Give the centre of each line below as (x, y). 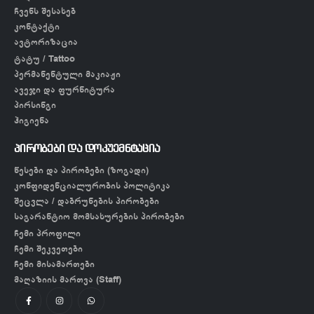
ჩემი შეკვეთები (48, 249)
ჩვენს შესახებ (45, 11)
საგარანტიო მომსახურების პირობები (99, 217)
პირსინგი (35, 105)
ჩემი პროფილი (47, 233)
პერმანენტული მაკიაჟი (67, 74)
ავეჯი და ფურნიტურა (64, 90)
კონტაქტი (37, 27)
